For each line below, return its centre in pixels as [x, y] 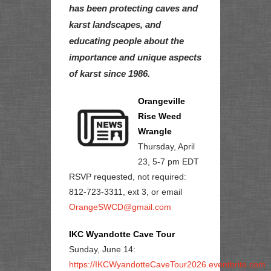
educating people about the [126, 41]
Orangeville [161, 101]
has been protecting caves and [133, 8]
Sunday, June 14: [102, 249]
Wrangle [155, 131]
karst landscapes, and [115, 24]
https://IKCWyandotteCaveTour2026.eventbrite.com [167, 264]
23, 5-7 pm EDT [168, 162]
